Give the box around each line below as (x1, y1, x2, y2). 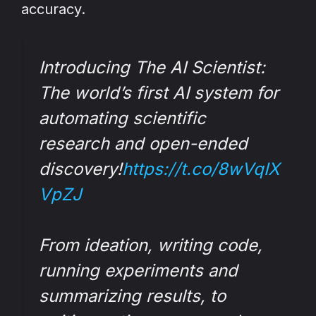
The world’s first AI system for (39, 83, 279, 104)
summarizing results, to (39, 286, 226, 307)
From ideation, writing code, (39, 235, 262, 256)
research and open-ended (39, 133, 248, 154)
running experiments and (39, 260, 238, 281)
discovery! (39, 159, 122, 180)
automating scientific (39, 108, 206, 129)
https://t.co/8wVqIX (122, 159, 279, 180)
